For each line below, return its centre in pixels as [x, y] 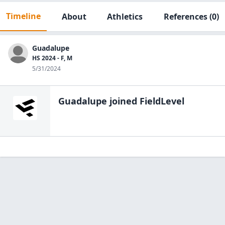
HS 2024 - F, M [52, 58]
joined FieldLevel [146, 101]
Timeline [23, 16]
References [185, 17]
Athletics [125, 17]
